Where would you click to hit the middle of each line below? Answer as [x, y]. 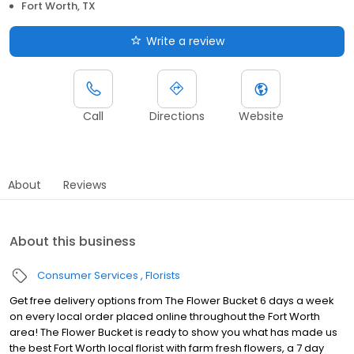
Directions [177, 116]
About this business [73, 241]
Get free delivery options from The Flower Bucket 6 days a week [172, 300]
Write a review [185, 41]
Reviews [85, 185]
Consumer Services [88, 275]
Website [261, 116]
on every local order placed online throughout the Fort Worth [165, 316]
